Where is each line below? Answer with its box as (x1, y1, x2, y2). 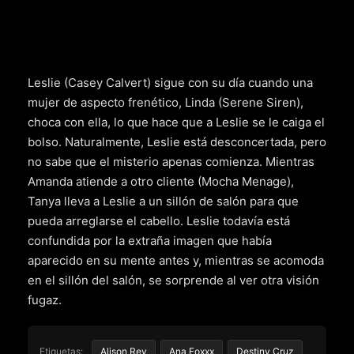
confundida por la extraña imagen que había (28, 232, 272, 248)
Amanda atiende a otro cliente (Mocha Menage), (28, 173, 294, 189)
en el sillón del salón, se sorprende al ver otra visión (28, 272, 319, 288)
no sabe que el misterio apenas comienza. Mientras (28, 153, 314, 169)
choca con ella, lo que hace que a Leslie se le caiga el (28, 114, 325, 130)
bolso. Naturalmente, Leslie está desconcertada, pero (28, 134, 326, 149)
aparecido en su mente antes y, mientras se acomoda (28, 252, 324, 268)
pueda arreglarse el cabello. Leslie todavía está (28, 213, 290, 228)
